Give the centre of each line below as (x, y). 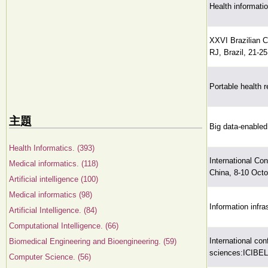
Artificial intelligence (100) (54, 179)
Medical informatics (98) (51, 195)
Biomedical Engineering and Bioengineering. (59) (93, 241)
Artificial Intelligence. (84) (53, 210)
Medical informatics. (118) (54, 164)
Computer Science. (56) (50, 257)
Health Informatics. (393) (52, 148)
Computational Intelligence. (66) (64, 226)
